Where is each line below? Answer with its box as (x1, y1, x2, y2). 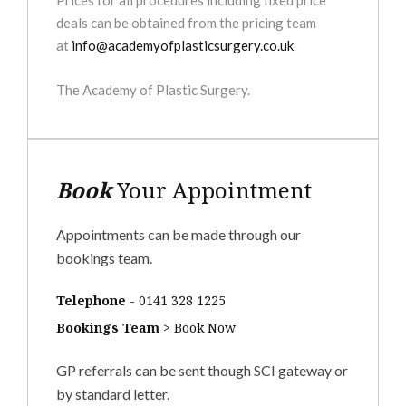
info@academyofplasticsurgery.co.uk (72, 37, 295, 53)
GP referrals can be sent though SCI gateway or (56, 362, 349, 379)
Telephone (56, 292, 127, 309)
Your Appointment (111, 175, 313, 205)
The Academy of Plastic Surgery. (56, 82, 251, 98)
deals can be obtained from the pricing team (56, 14, 317, 31)
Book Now (174, 319, 237, 336)
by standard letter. (56, 385, 170, 402)
